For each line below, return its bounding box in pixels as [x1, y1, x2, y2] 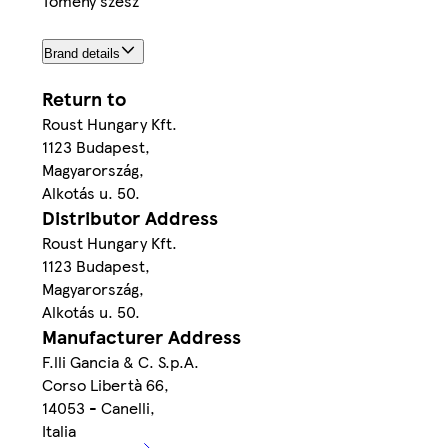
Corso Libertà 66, [42, 373, 169, 397]
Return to [42, 85, 126, 113]
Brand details [44, 46, 120, 62]
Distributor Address [42, 204, 218, 232]
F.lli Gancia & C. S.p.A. [42, 350, 199, 374]
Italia [42, 419, 76, 443]
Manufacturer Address [42, 323, 241, 351]
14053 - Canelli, [42, 396, 155, 420]
